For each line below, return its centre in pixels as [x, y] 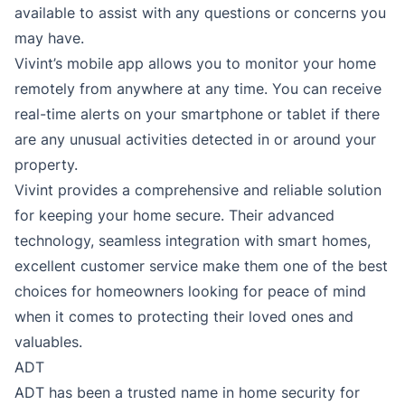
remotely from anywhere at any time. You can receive [198, 89]
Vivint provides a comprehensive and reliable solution [198, 190]
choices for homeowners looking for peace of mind [190, 292]
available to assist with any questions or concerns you [200, 13]
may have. [49, 38]
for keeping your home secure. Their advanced [174, 216]
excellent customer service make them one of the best [201, 266]
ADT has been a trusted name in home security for [187, 393]
